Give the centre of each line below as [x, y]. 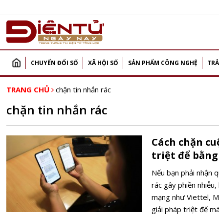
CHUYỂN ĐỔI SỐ [55, 63]
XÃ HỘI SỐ [103, 63]
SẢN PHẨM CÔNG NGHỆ [163, 63]
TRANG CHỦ [28, 89]
